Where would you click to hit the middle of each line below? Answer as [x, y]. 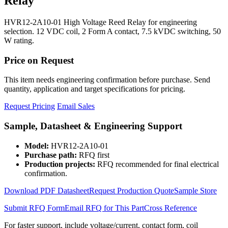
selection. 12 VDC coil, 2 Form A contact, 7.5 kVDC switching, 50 [112, 31]
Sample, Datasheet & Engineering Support [93, 126]
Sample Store [195, 190]
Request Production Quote [132, 190]
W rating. [19, 40]
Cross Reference [170, 208]
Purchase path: [51, 155]
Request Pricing [30, 106]
